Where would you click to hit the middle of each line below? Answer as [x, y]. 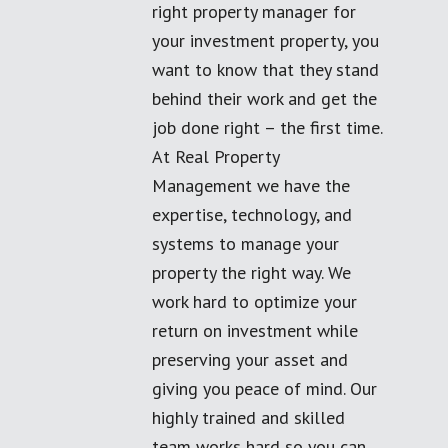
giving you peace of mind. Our [264, 388]
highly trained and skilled [248, 417]
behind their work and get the [264, 98]
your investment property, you [265, 40]
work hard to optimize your [254, 301]
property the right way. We [251, 272]
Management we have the [251, 185]
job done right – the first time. [267, 127]
